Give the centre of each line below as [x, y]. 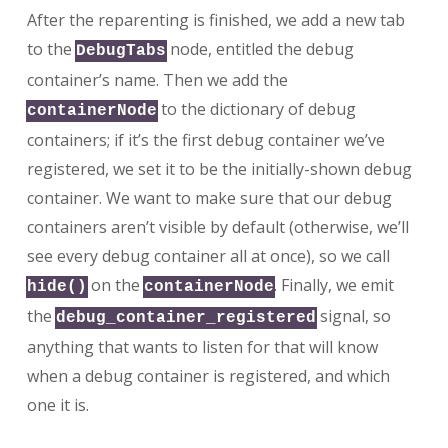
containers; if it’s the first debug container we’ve [205, 139]
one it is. [57, 404]
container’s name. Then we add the [157, 79]
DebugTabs [120, 50]
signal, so [353, 315]
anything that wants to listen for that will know [202, 346]
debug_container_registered [185, 317]
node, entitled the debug [259, 48]
